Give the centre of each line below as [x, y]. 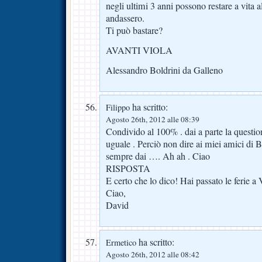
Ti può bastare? [134, 31]
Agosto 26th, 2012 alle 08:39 [153, 119]
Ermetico [121, 242]
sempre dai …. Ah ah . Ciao [158, 156]
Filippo [118, 107]
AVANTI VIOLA [139, 51]
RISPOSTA [128, 168]
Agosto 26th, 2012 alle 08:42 [153, 254]
